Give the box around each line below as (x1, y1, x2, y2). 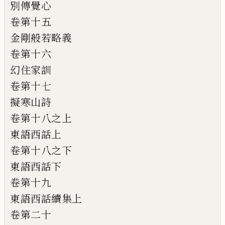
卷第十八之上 (10, 111, 72, 125)
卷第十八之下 (10, 144, 72, 157)
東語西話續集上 (10, 192, 82, 205)
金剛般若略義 (10, 31, 72, 45)
